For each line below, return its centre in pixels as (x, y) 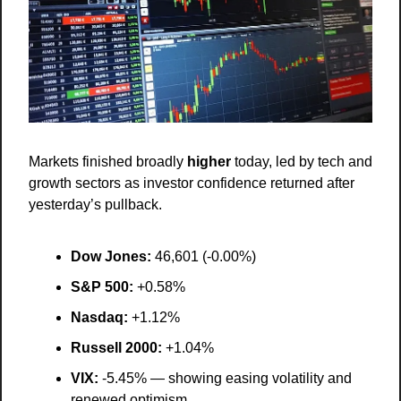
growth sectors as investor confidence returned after (192, 183)
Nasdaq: (99, 318)
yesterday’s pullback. (95, 205)
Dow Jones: (111, 257)
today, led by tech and (302, 162)
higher (209, 162)
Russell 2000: (116, 348)
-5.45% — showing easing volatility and (225, 379)
